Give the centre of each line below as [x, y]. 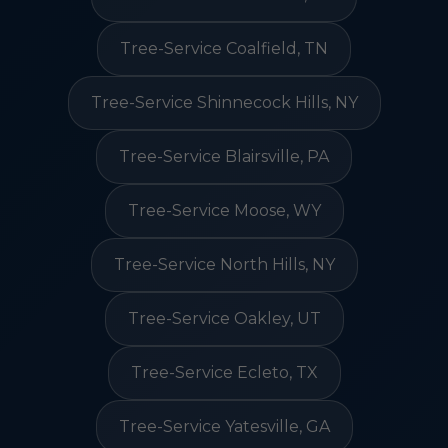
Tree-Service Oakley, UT [224, 318]
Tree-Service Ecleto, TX [224, 372]
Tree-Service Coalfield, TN [224, 48]
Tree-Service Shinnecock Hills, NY [224, 102]
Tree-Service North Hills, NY [224, 264]
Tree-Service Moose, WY [224, 210]
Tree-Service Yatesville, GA [224, 426]
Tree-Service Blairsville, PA [224, 156]
